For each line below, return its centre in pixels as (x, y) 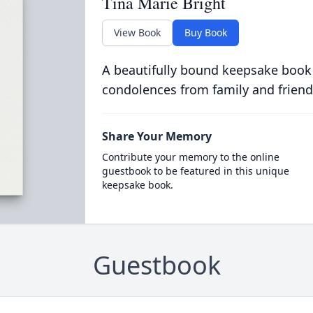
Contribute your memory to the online (190, 157)
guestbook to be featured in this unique (195, 171)
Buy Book (205, 32)
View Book (137, 32)
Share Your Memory (156, 136)
